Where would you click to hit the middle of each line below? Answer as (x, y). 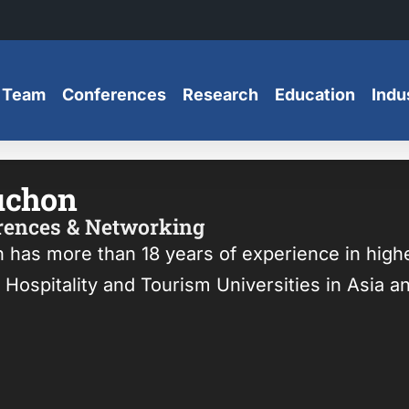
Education (315, 94)
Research (220, 94)
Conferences (114, 94)
